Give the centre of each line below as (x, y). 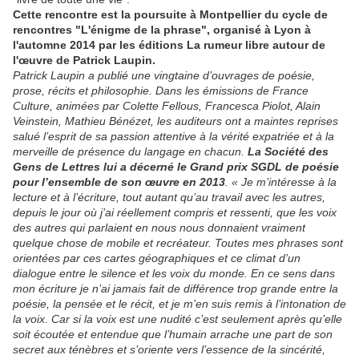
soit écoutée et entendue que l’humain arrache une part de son (173, 335)
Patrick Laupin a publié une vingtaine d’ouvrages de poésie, (164, 76)
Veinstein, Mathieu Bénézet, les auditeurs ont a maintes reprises (175, 121)
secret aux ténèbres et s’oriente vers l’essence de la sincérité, (169, 350)
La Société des (288, 152)
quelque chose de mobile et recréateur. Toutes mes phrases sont (178, 243)
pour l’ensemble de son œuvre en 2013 (119, 182)
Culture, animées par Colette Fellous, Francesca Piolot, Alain (167, 106)
